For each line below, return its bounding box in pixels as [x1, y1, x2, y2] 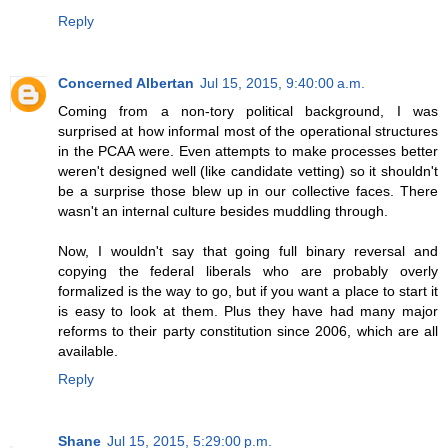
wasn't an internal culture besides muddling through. [58, 202, 388, 219]
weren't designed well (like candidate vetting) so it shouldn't [58, 162, 438, 179]
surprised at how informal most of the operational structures [58, 122, 438, 139]
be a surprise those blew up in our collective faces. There [58, 182, 438, 199]
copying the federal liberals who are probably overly [58, 262, 438, 279]
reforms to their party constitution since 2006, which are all [58, 322, 438, 339]
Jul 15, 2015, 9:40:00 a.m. [200, 74, 365, 91]
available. [58, 342, 118, 359]
